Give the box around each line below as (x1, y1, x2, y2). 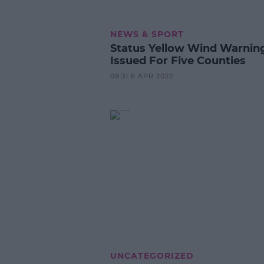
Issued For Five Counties (110, 54, 246, 67)
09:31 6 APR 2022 (110, 71, 173, 80)
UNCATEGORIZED (110, 250, 194, 261)
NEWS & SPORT (110, 28, 184, 39)
